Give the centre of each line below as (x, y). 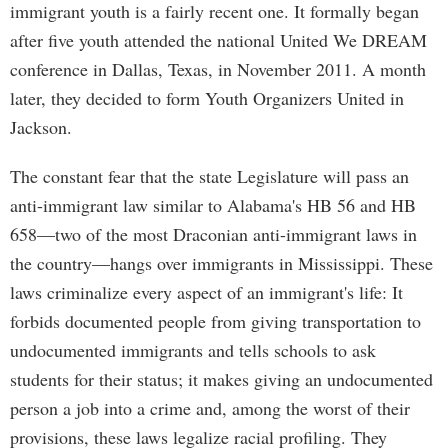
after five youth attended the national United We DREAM (218, 40)
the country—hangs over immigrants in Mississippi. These (221, 263)
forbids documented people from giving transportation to (215, 321)
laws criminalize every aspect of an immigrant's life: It (206, 292)
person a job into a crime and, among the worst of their (210, 408)
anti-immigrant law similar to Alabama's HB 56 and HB (213, 205)
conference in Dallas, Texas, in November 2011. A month (218, 69)
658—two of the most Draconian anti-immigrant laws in (213, 234)
